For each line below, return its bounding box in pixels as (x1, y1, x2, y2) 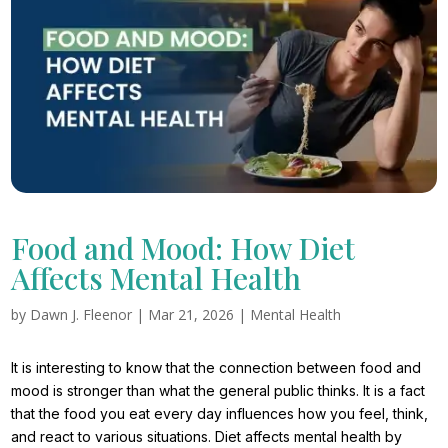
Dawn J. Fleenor (30, 305, 133, 325)
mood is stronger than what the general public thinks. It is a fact (11, 382, 426, 400)
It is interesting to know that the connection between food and (11, 359, 422, 377)
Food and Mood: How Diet (11, 228, 356, 269)
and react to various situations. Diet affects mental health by (11, 428, 403, 446)
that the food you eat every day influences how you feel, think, (11, 405, 429, 423)
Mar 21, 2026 (148, 305, 235, 325)
